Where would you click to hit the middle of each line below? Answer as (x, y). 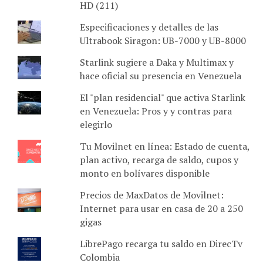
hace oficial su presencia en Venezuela (160, 75)
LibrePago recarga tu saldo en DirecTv (161, 243)
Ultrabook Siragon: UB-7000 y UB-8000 (163, 40)
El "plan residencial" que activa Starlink (162, 97)
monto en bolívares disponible (144, 173)
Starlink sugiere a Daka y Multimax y (156, 62)
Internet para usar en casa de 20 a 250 (161, 208)
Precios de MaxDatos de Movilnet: (151, 195)
